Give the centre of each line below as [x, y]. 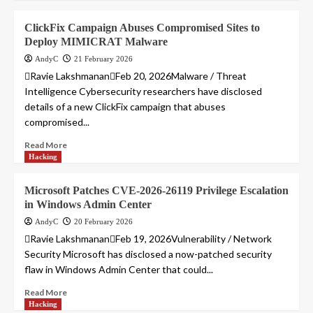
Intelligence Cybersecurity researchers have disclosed [143, 92]
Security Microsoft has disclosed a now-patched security [148, 254]
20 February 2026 [103, 222]
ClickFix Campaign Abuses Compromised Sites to [142, 28]
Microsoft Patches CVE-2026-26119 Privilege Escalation [156, 191]
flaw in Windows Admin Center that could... [119, 270]
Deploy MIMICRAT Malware [96, 42]
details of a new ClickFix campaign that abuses [125, 107]
